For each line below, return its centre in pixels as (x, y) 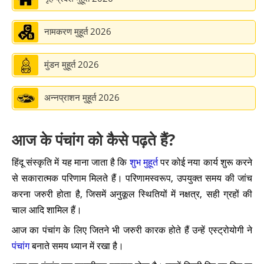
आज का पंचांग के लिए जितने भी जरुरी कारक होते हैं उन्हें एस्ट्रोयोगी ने (132, 230)
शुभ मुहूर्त (143, 162)
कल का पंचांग (54, 21)
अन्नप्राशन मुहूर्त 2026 (82, 97)
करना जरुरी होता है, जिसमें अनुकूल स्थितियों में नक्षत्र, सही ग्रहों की (132, 194)
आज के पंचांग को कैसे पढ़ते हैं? (93, 140)
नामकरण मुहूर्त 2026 (78, 31)
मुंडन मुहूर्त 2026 (72, 64)
